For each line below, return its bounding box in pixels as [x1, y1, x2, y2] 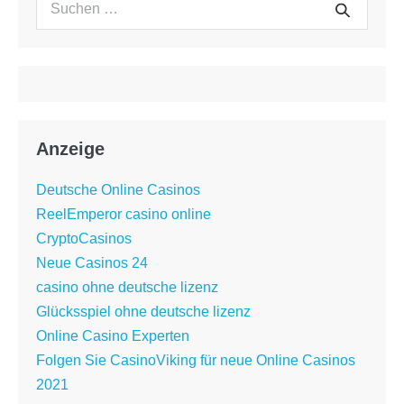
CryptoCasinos [36, 231, 132, 247]
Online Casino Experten [36, 328, 189, 344]
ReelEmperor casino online [36, 207, 211, 223]
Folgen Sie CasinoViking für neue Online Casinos [36, 353, 355, 369]
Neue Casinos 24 [36, 255, 148, 271]
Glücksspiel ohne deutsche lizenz [36, 304, 251, 320]
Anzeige [36, 139, 105, 160]
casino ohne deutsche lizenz [36, 280, 218, 296]
